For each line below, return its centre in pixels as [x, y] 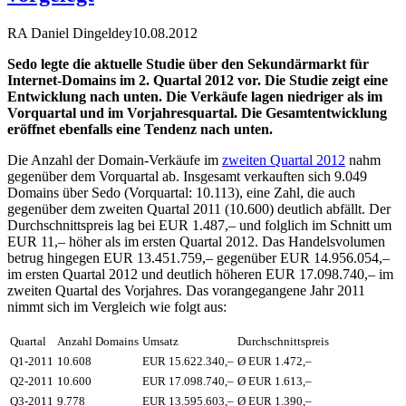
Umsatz [160, 341]
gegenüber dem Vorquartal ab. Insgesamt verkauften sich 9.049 [187, 176]
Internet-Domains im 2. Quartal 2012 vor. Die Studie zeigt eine [198, 80]
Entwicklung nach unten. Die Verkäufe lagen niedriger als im [195, 96]
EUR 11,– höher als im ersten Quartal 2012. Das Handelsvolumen [196, 241]
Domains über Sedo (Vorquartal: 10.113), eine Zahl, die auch [181, 192]
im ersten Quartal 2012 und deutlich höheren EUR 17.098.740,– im [200, 274]
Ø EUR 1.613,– [275, 381]
